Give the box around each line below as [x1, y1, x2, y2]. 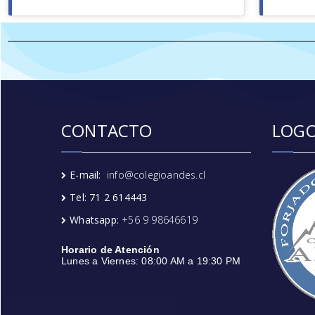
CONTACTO [61, 118, 153, 142]
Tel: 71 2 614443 [70, 190, 148, 204]
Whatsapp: [70, 212, 122, 226]
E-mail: [70, 167, 108, 181]
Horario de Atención [61, 243, 160, 255]
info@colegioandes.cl [107, 167, 206, 181]
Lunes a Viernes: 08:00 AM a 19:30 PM [61, 255, 241, 266]
